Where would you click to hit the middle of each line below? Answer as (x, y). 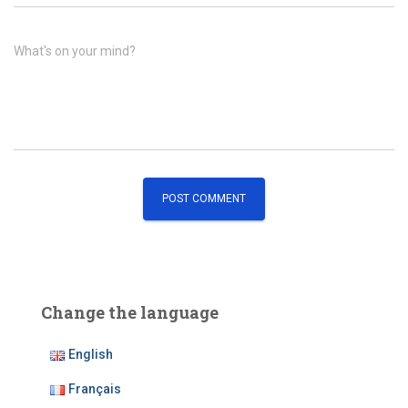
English (91, 354)
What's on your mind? (75, 51)
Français (95, 388)
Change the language (130, 312)
